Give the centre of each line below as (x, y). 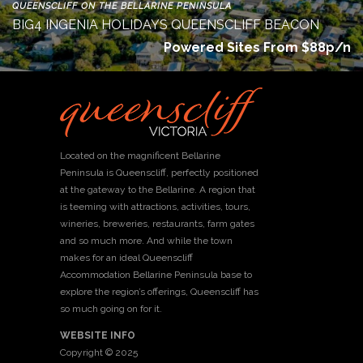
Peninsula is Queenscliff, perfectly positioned (159, 173)
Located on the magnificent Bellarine (140, 156)
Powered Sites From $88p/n (257, 48)
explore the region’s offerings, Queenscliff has (159, 292)
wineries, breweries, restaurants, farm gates (157, 224)
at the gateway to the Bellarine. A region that (158, 190)
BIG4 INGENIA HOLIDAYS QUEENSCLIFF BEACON (166, 25)
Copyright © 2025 (99, 353)
